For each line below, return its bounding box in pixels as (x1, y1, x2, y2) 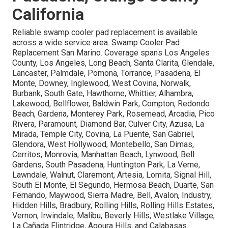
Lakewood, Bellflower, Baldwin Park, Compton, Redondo (12, 98, 210, 108)
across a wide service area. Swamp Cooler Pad (12, 37, 180, 47)
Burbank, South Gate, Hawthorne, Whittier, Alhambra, (12, 88, 193, 98)
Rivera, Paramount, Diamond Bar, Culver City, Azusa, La (12, 119, 204, 129)
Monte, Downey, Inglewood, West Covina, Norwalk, (12, 78, 191, 88)
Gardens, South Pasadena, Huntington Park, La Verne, (12, 159, 200, 169)
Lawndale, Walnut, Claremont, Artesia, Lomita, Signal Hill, (12, 169, 211, 180)
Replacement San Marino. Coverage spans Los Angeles (12, 47, 210, 58)
